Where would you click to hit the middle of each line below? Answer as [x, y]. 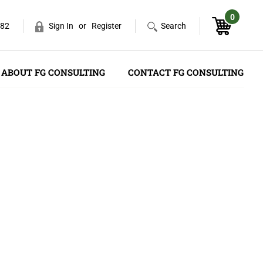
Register [107, 26]
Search [173, 26]
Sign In [61, 26]
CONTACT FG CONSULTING [186, 72]
